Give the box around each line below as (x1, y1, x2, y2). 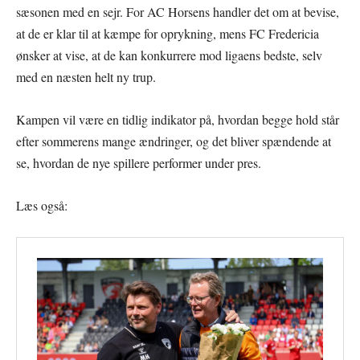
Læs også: (16, 196, 67, 214)
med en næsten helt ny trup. (16, 67, 156, 85)
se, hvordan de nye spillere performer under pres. (16, 153, 261, 171)
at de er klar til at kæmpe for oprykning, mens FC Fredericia (16, 24, 319, 42)
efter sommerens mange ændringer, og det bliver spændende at (16, 132, 331, 149)
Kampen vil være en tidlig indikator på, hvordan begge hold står (16, 110, 339, 128)
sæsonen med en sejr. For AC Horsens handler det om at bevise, (16, 2, 339, 20)
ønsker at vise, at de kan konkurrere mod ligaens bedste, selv (16, 46, 322, 63)
